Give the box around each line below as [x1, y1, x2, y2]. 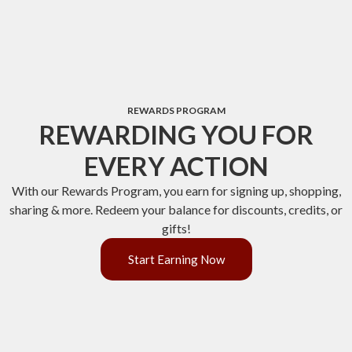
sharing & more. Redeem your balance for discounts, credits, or [9, 202, 343, 218]
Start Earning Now [127, 252, 225, 267]
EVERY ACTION [83, 150, 269, 182]
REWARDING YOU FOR [38, 119, 313, 151]
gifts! [161, 221, 191, 236]
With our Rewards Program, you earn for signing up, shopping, [11, 183, 341, 199]
